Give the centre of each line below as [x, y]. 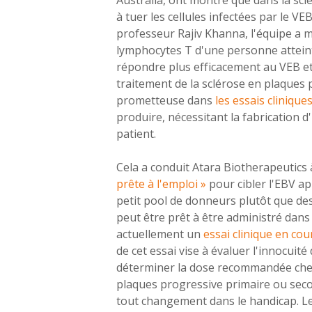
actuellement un [159, 234]
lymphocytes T [155, 50]
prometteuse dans [165, 100]
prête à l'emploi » [162, 184]
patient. [136, 133]
